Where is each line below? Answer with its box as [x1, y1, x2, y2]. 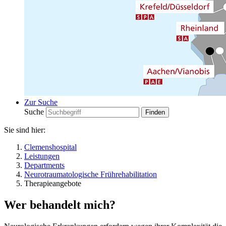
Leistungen [24, 152, 60, 160]
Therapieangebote [24, 179, 81, 188]
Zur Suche [24, 98, 58, 106]
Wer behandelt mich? [4, 198, 116, 211]
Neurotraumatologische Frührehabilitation [24, 170, 157, 179]
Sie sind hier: [4, 126, 45, 134]
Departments [24, 161, 65, 169]
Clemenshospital [24, 143, 77, 151]
